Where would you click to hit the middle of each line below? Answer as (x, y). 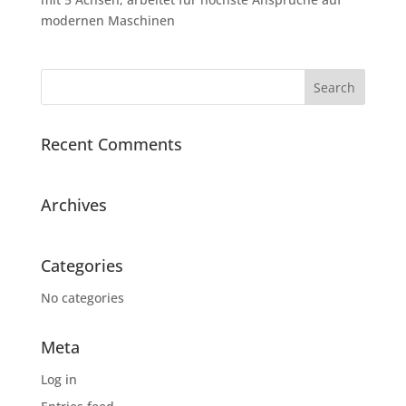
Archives (73, 205)
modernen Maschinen (107, 20)
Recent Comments (111, 144)
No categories (82, 298)
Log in (58, 379)
